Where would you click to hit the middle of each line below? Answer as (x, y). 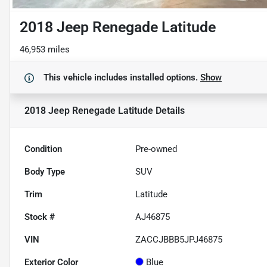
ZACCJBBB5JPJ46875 (179, 239)
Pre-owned (156, 149)
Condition (43, 149)
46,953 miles (45, 49)
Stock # (40, 217)
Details (169, 110)
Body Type (45, 171)
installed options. (165, 77)
